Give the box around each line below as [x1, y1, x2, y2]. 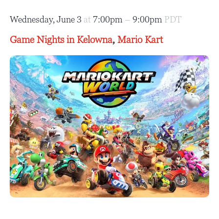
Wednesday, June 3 [10, 14, 84, 24]
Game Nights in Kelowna [10, 34, 112, 45]
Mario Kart [117, 34, 163, 45]
